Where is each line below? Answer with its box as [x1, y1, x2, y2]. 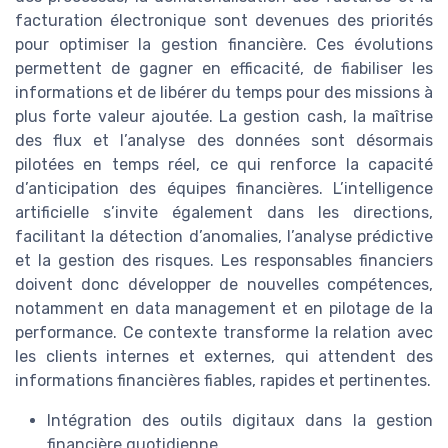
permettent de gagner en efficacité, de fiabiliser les [15, 58, 433, 78]
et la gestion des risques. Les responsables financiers [15, 250, 433, 270]
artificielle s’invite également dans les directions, [15, 202, 433, 222]
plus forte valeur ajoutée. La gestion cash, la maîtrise [15, 106, 433, 126]
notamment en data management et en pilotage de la [15, 298, 433, 318]
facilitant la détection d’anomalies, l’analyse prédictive [15, 226, 433, 246]
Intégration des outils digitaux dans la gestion [47, 410, 433, 430]
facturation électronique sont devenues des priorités [15, 10, 433, 30]
